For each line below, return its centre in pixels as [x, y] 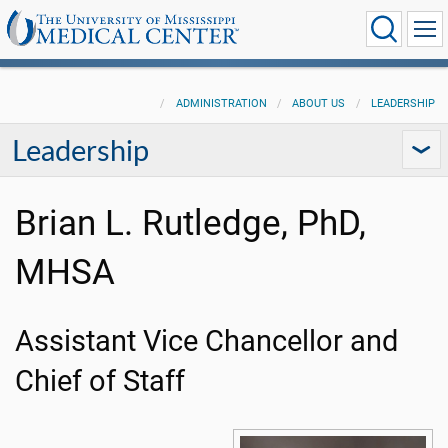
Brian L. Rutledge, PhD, [190, 223]
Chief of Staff [100, 381]
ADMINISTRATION [221, 103]
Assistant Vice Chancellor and [206, 341]
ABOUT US [319, 103]
